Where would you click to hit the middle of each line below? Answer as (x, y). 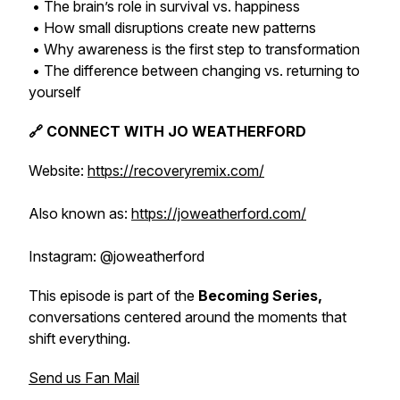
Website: (58, 171)
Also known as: (80, 213)
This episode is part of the (113, 296)
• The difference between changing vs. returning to (194, 71)
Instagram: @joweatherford (117, 256)
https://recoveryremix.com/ (176, 171)
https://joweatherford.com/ (219, 213)
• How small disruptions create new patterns (172, 28)
